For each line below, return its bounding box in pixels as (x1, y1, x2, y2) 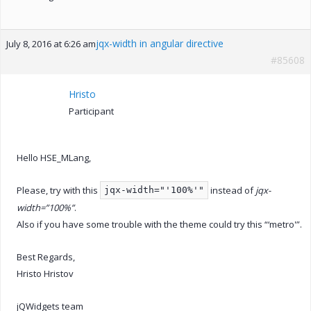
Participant (69, 104, 114, 117)
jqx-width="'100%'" (104, 184, 204, 195)
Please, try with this (17, 183, 100, 196)
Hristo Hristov (17, 267, 74, 280)
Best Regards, (17, 250, 75, 263)
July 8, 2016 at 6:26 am (6, 37, 96, 50)
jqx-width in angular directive (96, 36, 224, 50)
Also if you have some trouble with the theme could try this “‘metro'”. (17, 217, 302, 230)
